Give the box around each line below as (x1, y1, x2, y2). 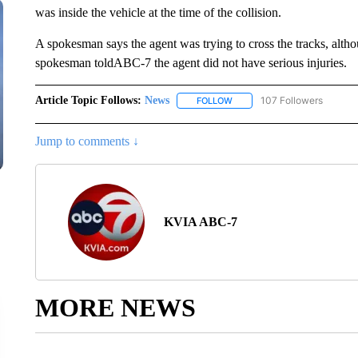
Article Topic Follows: (34, 94, 141, 106)
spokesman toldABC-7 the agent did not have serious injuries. (34, 56, 347, 70)
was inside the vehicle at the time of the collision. (34, 6, 281, 19)
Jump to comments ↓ (34, 134, 139, 149)
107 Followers (260, 94, 323, 106)
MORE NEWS (34, 293, 196, 323)
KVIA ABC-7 (163, 215, 237, 229)
